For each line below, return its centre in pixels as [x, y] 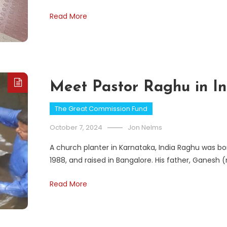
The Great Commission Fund [101, 108]
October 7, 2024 [76, 127]
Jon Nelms [145, 127]
